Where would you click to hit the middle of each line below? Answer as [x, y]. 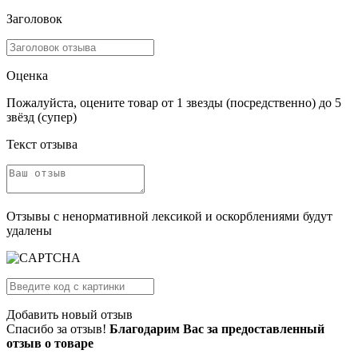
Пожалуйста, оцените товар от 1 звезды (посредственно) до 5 [174, 103]
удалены [29, 231]
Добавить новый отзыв [70, 314]
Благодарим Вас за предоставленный [217, 329]
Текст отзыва [42, 144]
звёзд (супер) [42, 117]
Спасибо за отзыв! [56, 329]
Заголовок [34, 19]
